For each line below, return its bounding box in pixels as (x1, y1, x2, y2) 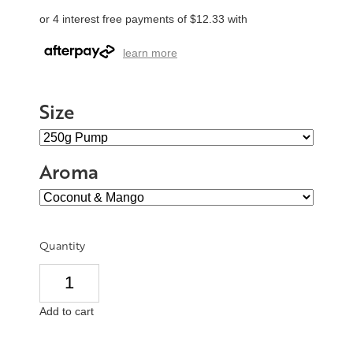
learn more (123, 46, 177, 60)
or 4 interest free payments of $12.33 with (39, 13, 247, 26)
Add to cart (39, 304, 94, 318)
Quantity (39, 237, 85, 253)
